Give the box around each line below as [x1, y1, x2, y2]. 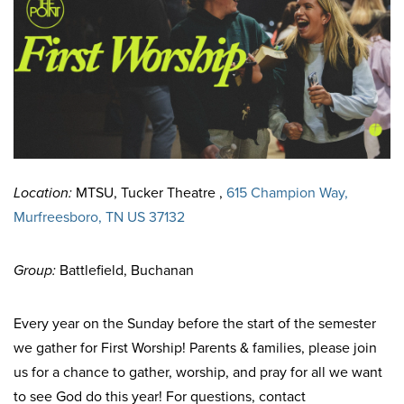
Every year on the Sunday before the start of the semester [14, 313, 376, 335]
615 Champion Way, [226, 182, 348, 204]
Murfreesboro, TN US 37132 [14, 207, 185, 228]
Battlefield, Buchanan [56, 260, 194, 281]
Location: [14, 182, 72, 204]
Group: [14, 260, 56, 281]
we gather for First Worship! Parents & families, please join [14, 337, 377, 359]
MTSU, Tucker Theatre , [72, 182, 226, 204]
